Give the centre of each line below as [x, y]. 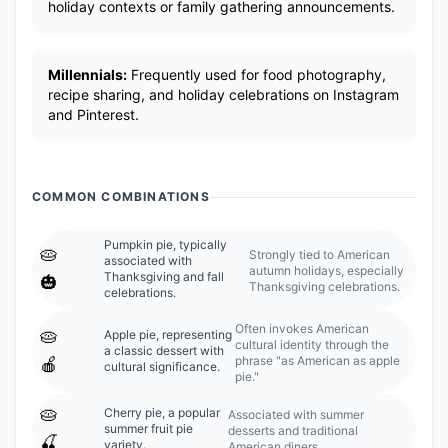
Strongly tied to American [319, 254]
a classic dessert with [164, 350]
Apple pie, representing [168, 334]
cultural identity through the [312, 344]
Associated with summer [296, 414]
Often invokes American [302, 328]
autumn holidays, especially [326, 270]
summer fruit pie [148, 428]
